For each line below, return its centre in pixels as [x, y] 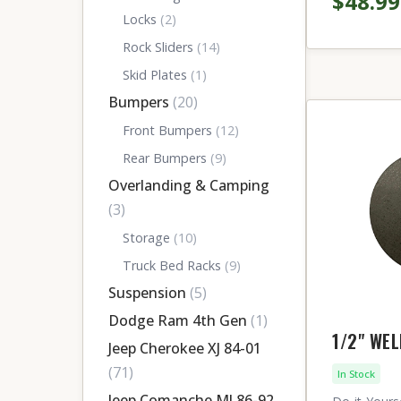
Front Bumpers [169, 130]
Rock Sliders [160, 47]
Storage [148, 238]
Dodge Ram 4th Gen [179, 320]
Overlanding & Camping [189, 185]
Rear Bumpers [166, 158]
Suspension [149, 293]
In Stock [356, 374]
